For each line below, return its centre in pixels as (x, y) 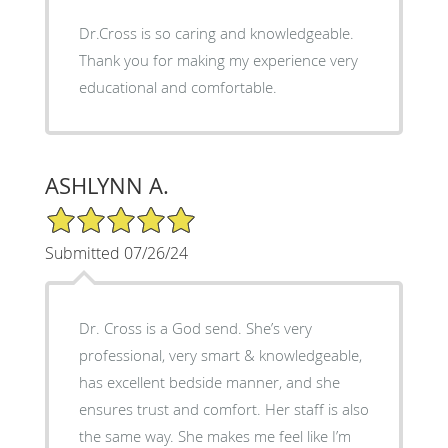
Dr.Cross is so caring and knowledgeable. (216, 32)
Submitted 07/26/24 (116, 252)
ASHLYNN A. (106, 185)
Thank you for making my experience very (218, 59)
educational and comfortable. (177, 86)
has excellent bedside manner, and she (209, 381)
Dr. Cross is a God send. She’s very (195, 327)
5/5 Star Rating (94, 213)
